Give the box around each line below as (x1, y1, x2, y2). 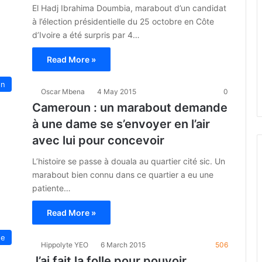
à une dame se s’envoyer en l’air (32, 117, 210, 131)
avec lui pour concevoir (32, 133, 164, 147)
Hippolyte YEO (41, 240, 88, 249)
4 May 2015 (97, 87, 136, 96)
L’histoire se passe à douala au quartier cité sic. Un (32, 156, 225, 166)
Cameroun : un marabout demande (32, 101, 227, 115)
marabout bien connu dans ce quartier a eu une (32, 170, 213, 180)
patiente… (32, 183, 71, 193)
